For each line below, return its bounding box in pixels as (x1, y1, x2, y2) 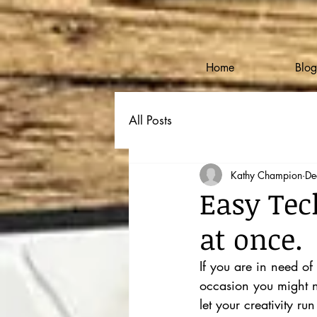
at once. (200, 219, 303, 258)
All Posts (129, 112, 172, 128)
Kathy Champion (231, 168, 302, 182)
